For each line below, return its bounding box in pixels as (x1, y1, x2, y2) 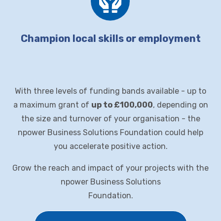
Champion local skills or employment (20, 33, 201, 45)
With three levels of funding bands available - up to (15, 86, 206, 96)
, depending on (152, 100, 208, 110)
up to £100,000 (91, 100, 153, 110)
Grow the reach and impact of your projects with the (12, 163, 209, 173)
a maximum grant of (13, 100, 91, 110)
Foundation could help (118, 128, 203, 138)
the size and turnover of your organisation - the (21, 114, 200, 124)
